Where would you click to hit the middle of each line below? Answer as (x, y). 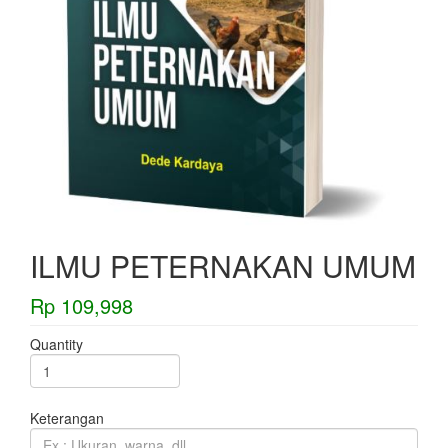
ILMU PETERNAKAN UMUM (223, 265)
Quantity (56, 343)
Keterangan (67, 417)
